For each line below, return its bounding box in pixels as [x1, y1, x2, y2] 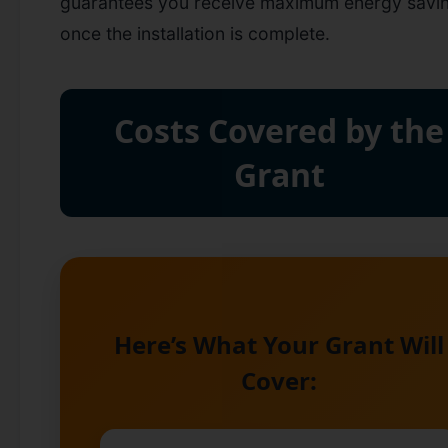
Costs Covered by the [114, 108, 444, 152]
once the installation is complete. [60, 22, 330, 44]
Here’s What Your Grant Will [114, 327, 444, 361]
